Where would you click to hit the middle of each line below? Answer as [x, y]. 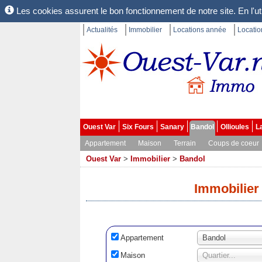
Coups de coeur [234, 143]
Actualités [102, 30]
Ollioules [235, 127]
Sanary [172, 127]
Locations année [200, 30]
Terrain [185, 143]
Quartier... [219, 255]
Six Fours [138, 127]
